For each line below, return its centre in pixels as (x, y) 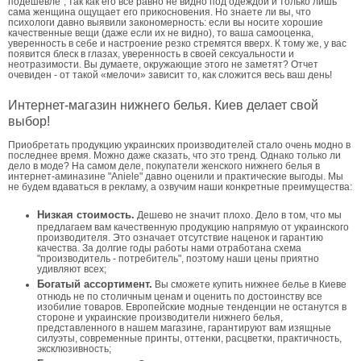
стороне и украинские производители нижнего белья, (160, 317)
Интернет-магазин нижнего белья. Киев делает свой (163, 105)
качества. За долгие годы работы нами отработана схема (169, 247)
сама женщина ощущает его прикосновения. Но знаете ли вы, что (160, 11)
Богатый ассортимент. (95, 284)
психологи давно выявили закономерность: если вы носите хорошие (166, 22)
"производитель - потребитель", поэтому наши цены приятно (178, 258)
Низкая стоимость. (86, 214)
